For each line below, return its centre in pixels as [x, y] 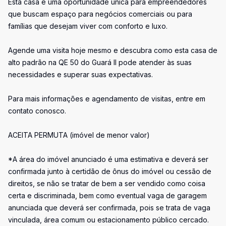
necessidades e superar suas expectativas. [80, 74]
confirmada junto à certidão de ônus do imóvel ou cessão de [110, 171]
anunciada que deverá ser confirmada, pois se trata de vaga [109, 208]
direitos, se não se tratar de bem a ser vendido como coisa [107, 183]
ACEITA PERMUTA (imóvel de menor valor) [79, 135]
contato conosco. [37, 111]
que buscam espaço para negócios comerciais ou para [100, 14]
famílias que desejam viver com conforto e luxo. [88, 26]
